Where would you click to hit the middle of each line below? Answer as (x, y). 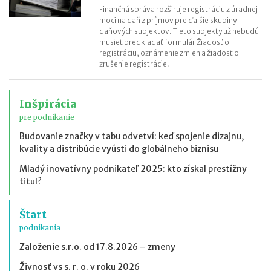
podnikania (40, 227)
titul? (31, 181)
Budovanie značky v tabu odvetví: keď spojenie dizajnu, (132, 136)
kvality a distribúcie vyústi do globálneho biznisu (119, 149)
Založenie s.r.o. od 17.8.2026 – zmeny (97, 247)
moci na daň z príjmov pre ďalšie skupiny (168, 20)
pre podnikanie (47, 117)
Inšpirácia (48, 104)
